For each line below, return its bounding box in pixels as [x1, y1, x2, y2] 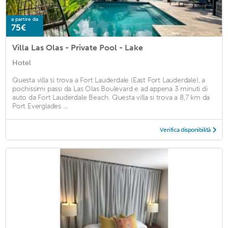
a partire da [11, 16, 38, 22]
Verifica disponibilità [159, 126, 211, 133]
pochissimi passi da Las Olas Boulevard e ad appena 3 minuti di [12, 84, 208, 93]
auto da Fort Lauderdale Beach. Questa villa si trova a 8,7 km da [12, 93, 210, 102]
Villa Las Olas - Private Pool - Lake [12, 42, 143, 52]
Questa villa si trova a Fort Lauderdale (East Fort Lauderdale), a [12, 75, 205, 84]
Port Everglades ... [12, 101, 68, 110]
